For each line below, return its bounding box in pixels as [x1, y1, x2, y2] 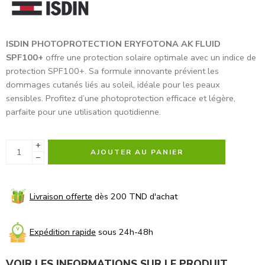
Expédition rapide [30, 226, 96, 238]
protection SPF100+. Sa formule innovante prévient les [6, 65, 219, 77]
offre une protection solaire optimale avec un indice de [43, 51, 256, 64]
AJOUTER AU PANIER [90, 147, 183, 157]
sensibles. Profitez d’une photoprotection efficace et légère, [6, 92, 235, 105]
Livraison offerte [30, 190, 92, 203]
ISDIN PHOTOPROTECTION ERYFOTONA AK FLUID [6, 38, 221, 50]
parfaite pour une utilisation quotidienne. [6, 106, 161, 118]
